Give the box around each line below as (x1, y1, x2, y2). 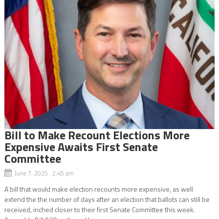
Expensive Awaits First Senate (4, 137, 158, 155)
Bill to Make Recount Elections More (4, 126, 190, 144)
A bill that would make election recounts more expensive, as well (4, 183, 193, 194)
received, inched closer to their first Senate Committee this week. (4, 204, 195, 215)
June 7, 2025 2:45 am (14, 168, 74, 178)
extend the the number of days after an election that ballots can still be (4, 194, 210, 204)
